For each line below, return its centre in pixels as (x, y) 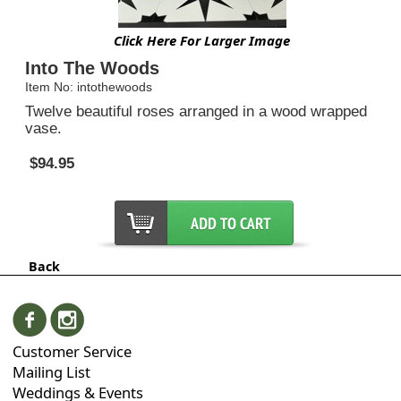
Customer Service (73, 352)
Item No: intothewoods (88, 87)
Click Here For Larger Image (202, 41)
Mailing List (52, 372)
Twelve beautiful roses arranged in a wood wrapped (196, 111)
